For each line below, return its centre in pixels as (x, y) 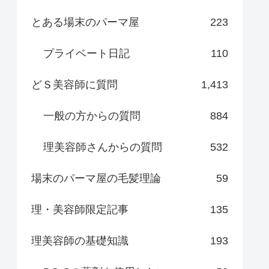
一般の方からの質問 (92, 116)
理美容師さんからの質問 (103, 147)
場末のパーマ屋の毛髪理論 (96, 179)
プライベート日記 (86, 54)
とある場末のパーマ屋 (85, 23)
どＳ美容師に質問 (74, 85)
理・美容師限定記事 (80, 210)
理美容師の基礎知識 (80, 241)
